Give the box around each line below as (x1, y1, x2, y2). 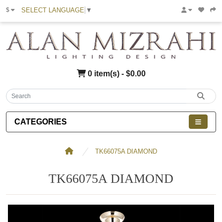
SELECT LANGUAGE (21, 6, 84, 14)
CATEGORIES (14, 117, 67, 126)
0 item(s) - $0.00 (85, 69, 146, 78)
